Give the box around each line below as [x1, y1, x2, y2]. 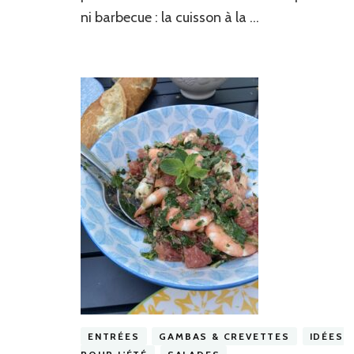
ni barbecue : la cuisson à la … [81, 9, 259, 27]
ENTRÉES [88, 330, 140, 343]
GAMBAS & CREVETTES [159, 330, 290, 343]
